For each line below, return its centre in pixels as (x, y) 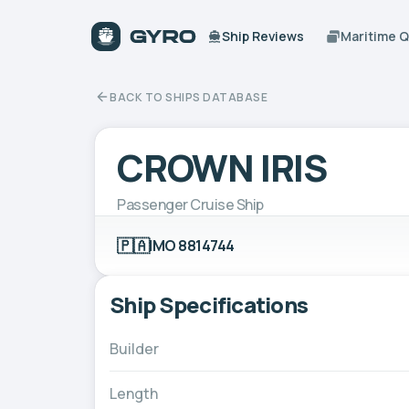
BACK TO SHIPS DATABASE (189, 97)
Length (134, 393)
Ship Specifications (209, 304)
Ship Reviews (263, 36)
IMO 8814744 (192, 245)
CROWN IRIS (222, 167)
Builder (134, 348)
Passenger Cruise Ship (190, 204)
